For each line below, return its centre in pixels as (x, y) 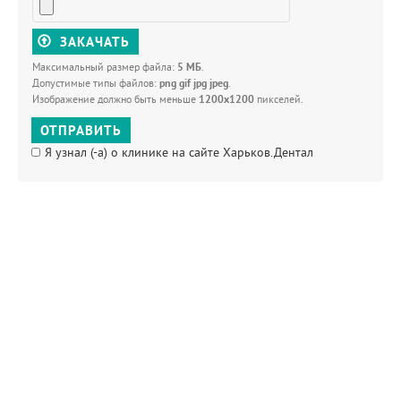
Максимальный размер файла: (105, 67)
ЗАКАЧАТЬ (95, 42)
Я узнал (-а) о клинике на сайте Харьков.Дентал (179, 152)
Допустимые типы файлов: (96, 83)
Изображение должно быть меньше (115, 99)
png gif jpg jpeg (194, 83)
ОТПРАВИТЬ (81, 130)
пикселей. (279, 99)
